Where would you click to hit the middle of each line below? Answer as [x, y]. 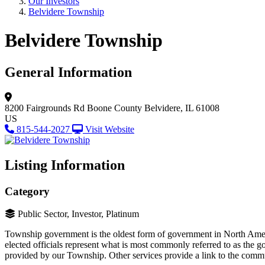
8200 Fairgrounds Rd [45, 108]
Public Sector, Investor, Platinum [78, 214]
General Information [68, 72]
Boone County [114, 108]
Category [27, 191]
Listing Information [65, 165]
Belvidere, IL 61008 [182, 108]
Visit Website [110, 129]
